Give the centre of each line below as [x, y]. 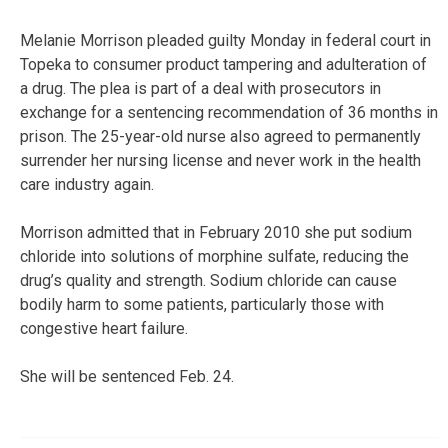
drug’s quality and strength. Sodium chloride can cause [208, 280]
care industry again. [87, 184]
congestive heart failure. [104, 328]
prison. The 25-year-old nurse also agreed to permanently [220, 136]
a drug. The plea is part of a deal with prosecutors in [200, 88]
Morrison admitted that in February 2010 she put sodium [216, 232]
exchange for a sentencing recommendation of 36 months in [229, 112]
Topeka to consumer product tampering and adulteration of [223, 64]
